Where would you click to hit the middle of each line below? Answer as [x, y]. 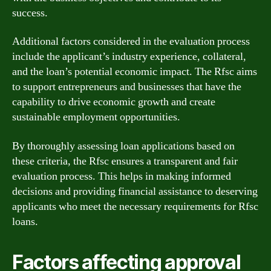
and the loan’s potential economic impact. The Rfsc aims [135, 72]
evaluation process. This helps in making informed [122, 176]
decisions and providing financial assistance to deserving [135, 191]
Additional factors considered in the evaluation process [131, 41]
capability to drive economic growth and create [114, 102]
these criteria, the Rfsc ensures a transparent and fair [125, 161]
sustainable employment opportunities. [96, 117]
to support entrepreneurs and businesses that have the [127, 87]
